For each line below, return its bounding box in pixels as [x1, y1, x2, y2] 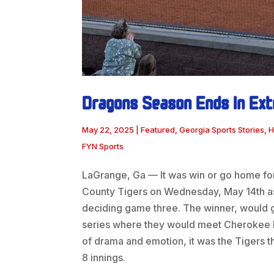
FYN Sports [82, 141, 124, 152]
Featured [141, 125, 176, 135]
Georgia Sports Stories [179, 125, 265, 135]
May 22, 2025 [82, 125, 135, 135]
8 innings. [82, 251, 126, 264]
